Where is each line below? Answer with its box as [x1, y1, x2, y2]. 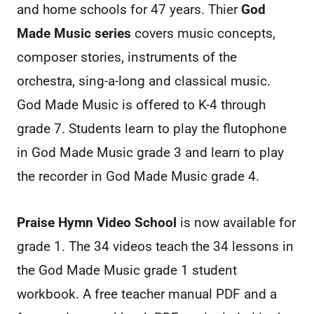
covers [131, 25, 177, 41]
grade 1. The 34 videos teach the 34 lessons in [17, 238, 294, 254]
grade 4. [207, 168, 259, 184]
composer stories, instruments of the [17, 48, 237, 65]
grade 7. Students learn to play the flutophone [17, 120, 287, 137]
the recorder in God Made [17, 168, 171, 184]
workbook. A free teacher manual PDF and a [17, 285, 277, 302]
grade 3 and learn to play [133, 144, 284, 161]
